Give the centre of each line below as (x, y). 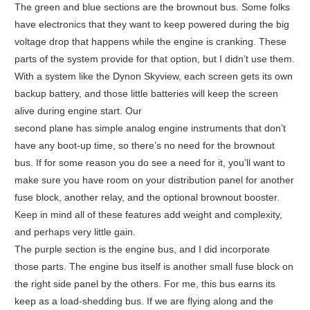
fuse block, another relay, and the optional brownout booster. (147, 198)
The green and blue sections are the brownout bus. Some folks (152, 7)
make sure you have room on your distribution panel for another (154, 180)
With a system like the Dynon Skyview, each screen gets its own (153, 76)
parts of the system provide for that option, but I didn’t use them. (154, 59)
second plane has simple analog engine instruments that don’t (150, 128)
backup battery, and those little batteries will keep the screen (146, 94)
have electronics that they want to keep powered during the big (152, 25)
